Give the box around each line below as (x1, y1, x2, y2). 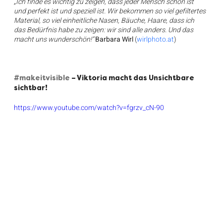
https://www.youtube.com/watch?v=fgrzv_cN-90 (14, 103, 165, 113)
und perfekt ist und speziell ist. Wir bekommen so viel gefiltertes (14, 6, 208, 17)
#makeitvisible (14, 73, 70, 83)
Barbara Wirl (95, 34, 134, 45)
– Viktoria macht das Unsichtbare (70, 73, 196, 83)
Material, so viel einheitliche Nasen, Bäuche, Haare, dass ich (14, 15, 196, 26)
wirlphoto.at (137, 34, 174, 45)
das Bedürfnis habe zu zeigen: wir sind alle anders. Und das (14, 25, 195, 36)
